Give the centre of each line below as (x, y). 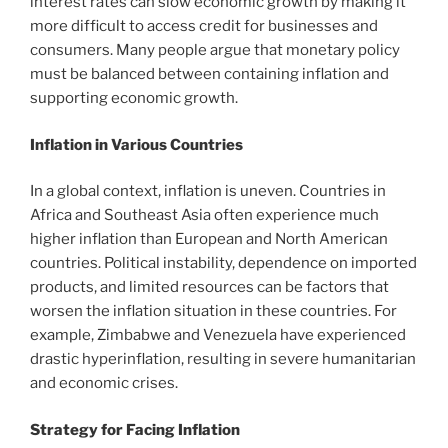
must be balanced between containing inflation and (209, 74)
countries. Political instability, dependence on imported (223, 263)
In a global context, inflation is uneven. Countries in (208, 191)
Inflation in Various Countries (136, 144)
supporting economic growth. (134, 98)
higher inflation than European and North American (209, 239)
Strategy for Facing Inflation (135, 429)
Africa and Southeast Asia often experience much (204, 215)
